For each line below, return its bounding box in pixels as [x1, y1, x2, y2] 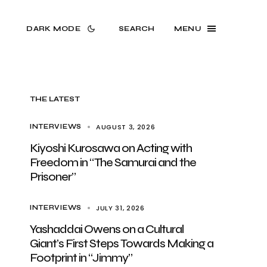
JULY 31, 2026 [95, 203, 145, 213]
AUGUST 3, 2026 [95, 122, 156, 132]
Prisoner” [30, 169, 76, 184]
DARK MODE [26, 24, 80, 33]
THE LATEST [30, 95, 80, 103]
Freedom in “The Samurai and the [30, 155, 196, 170]
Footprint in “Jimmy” [30, 250, 132, 265]
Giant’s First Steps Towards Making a [30, 236, 213, 251]
